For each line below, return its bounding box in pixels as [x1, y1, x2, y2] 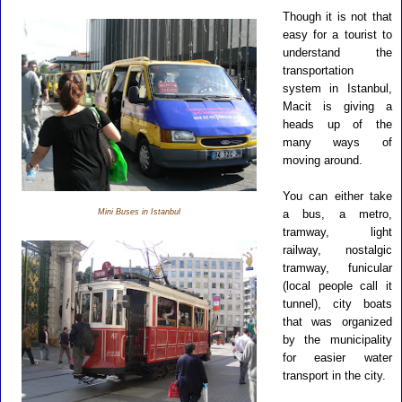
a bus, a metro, [282, 207, 392, 221]
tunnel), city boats [282, 297, 392, 310]
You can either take [282, 189, 392, 203]
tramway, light [282, 225, 392, 239]
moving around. [282, 153, 363, 167]
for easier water [282, 351, 392, 364]
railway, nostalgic [282, 243, 392, 257]
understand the [282, 46, 392, 59]
